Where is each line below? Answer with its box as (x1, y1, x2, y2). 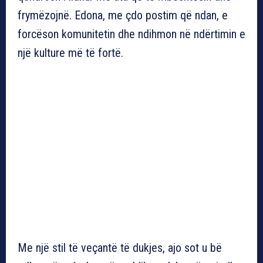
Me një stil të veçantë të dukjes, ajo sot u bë (18, 240, 222, 255)
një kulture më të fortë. (18, 45, 123, 60)
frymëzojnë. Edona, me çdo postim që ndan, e (18, 8, 228, 22)
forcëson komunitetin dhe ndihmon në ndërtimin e (18, 26, 245, 41)
